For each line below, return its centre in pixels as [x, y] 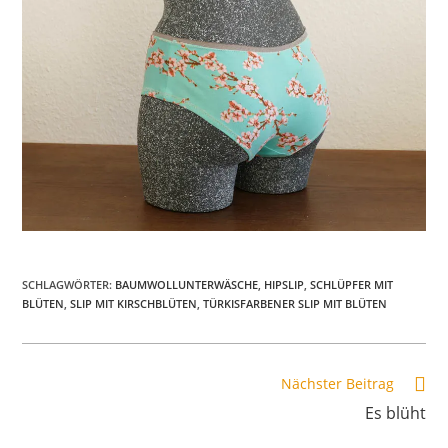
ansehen [50, 420]
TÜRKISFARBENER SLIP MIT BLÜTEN [295, 303]
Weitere [47, 382]
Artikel [43, 401]
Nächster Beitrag [337, 383]
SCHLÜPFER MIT [352, 284]
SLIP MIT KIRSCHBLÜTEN [134, 303]
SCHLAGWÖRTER [66, 284]
